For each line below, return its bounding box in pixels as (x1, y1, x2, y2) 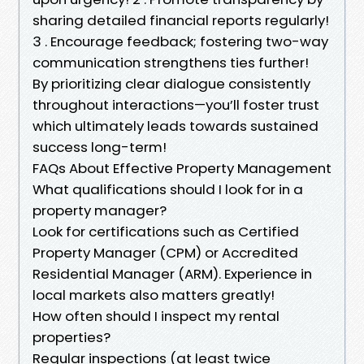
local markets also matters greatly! (32, 284, 275, 305)
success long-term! (32, 136, 167, 157)
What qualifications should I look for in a (32, 179, 303, 199)
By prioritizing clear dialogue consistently (32, 73, 310, 93)
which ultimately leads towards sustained (32, 115, 318, 136)
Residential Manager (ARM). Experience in (32, 263, 312, 284)
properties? (32, 327, 110, 347)
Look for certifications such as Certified (32, 221, 299, 241)
